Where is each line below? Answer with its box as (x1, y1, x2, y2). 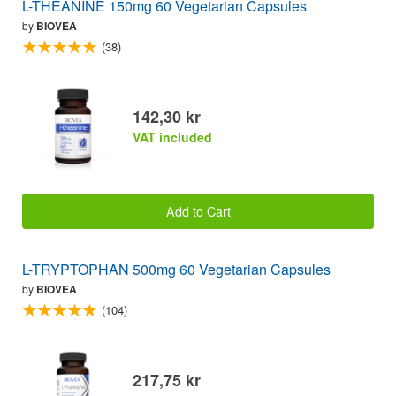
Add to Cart (165, 202, 231, 221)
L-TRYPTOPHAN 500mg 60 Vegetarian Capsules (22, 259, 331, 280)
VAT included (133, 127, 212, 146)
